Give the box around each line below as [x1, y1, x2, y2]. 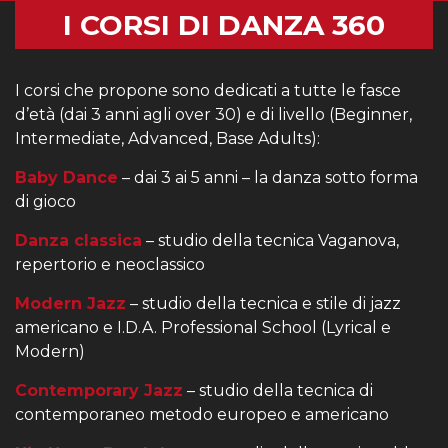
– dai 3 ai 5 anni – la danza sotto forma [118, 168, 418, 187]
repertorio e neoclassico [15, 255, 205, 274]
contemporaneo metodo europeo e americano [15, 405, 389, 424]
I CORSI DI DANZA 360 [63, 8, 385, 42]
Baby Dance [15, 168, 118, 187]
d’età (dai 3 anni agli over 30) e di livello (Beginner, [15, 105, 412, 124]
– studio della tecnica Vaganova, [142, 231, 399, 250]
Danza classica [15, 231, 142, 250]
